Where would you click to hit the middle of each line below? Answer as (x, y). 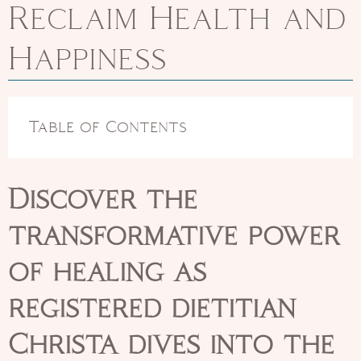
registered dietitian (152, 309)
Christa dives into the (171, 345)
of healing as (107, 272)
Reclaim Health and (177, 19)
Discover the (103, 200)
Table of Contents (108, 127)
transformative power (174, 236)
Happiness (87, 59)
